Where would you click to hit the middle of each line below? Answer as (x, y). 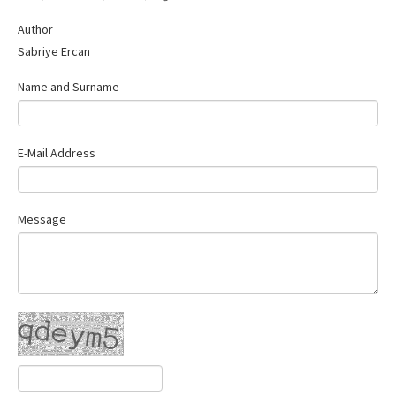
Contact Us (63, 14)
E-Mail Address (57, 152)
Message (42, 219)
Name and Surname (69, 86)
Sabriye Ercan (54, 51)
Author (35, 29)
